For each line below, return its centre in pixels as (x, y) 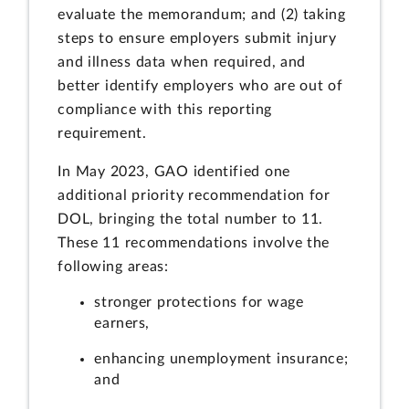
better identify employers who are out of (200, 86)
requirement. (102, 134)
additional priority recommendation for (194, 195)
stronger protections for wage (199, 303)
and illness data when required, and (182, 63)
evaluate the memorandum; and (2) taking (202, 15)
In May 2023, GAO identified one (174, 171)
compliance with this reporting (165, 110)
